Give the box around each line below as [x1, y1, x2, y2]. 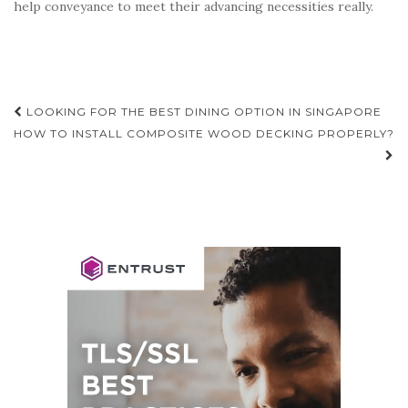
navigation [13, 125, 149, 157]
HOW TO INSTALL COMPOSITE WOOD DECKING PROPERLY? [14, 126, 394, 140]
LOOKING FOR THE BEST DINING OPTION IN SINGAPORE [23, 104, 382, 118]
